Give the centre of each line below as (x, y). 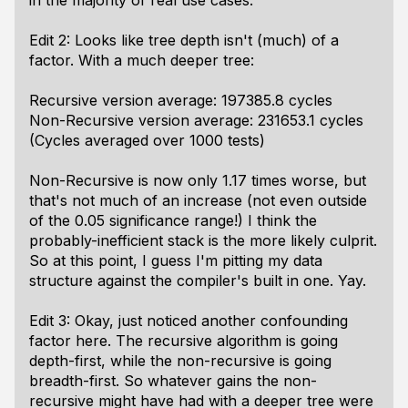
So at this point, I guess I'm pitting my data (176, 260)
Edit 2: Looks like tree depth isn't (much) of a (184, 40)
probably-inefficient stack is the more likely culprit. (203, 240)
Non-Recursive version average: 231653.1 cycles (196, 120)
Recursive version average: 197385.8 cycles (181, 100)
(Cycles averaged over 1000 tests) (147, 140)
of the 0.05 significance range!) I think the (173, 220)
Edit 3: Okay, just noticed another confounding (189, 321)
